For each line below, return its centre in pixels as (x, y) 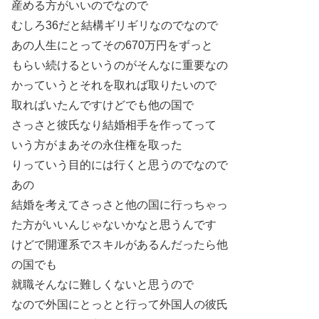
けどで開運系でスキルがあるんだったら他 (120, 244)
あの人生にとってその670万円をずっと (112, 45)
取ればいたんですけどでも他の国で (103, 105)
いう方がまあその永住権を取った (97, 145)
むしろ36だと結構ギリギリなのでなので (115, 25)
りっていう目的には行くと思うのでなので (120, 164)
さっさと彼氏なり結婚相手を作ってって (114, 125)
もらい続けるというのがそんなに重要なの (120, 65)
